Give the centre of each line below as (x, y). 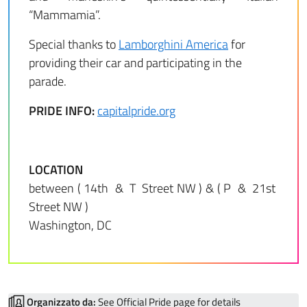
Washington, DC (70, 225)
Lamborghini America (173, 44)
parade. (48, 81)
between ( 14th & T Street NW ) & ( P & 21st (153, 188)
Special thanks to (74, 44)
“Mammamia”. (65, 15)
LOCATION (56, 170)
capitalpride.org (136, 111)
